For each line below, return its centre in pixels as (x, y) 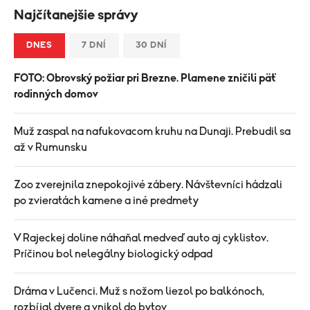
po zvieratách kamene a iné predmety (106, 201)
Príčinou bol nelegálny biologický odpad (113, 254)
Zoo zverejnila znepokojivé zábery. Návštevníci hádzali (148, 185)
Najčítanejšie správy (76, 15)
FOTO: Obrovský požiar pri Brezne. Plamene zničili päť (145, 78)
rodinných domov (56, 94)
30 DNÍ (152, 45)
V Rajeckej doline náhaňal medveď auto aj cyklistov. (141, 238)
